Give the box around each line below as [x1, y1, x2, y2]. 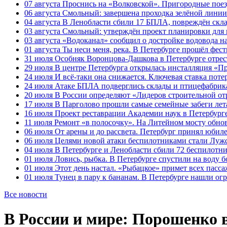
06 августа [24, 9, 60, 17]
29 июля [24, 63, 53, 72]
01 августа [24, 45, 60, 54]
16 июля [24, 109, 53, 118]
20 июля [24, 91, 53, 99]
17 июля [24, 100, 53, 108]
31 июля [24, 54, 53, 63]
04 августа [24, 18, 60, 26]
